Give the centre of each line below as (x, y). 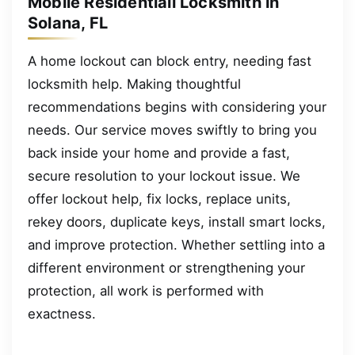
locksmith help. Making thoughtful (134, 84)
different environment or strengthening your (166, 267)
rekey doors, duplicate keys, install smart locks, (177, 221)
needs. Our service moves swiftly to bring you (172, 130)
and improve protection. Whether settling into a (176, 244)
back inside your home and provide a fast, (159, 153)
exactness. (62, 313)
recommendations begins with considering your (177, 107)
